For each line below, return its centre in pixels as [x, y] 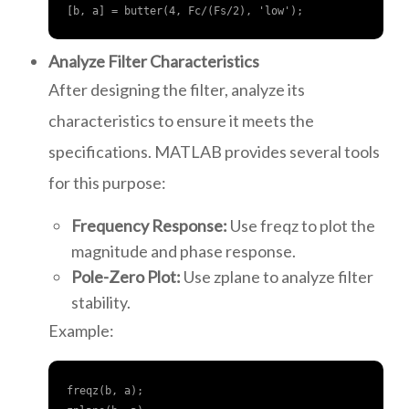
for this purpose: [107, 183]
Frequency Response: [149, 225]
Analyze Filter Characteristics [154, 61]
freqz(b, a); [105, 391]
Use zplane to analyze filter [277, 277]
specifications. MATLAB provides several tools [214, 152]
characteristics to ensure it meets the [181, 121]
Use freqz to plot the [301, 225]
